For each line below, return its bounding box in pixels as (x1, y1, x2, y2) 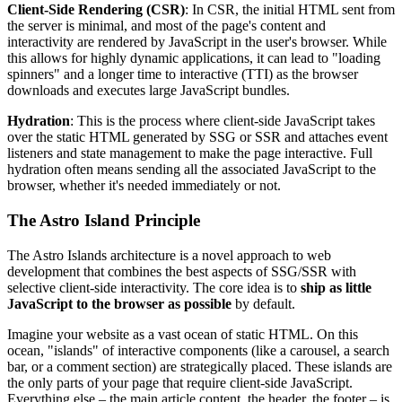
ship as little (301, 279, 371, 295)
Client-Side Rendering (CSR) (7, 2, 185, 18)
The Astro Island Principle (7, 210, 200, 230)
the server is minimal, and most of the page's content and (7, 18, 326, 34)
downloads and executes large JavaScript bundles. (7, 83, 290, 99)
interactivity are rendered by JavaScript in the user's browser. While (7, 34, 387, 50)
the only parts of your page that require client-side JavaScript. (7, 374, 353, 390)
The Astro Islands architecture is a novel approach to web (7, 247, 331, 263)
